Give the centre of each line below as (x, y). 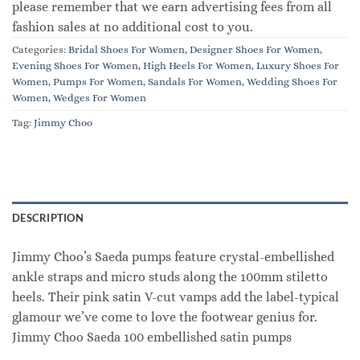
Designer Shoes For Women (255, 49)
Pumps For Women (98, 81)
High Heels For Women (197, 65)
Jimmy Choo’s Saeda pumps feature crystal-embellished (173, 256)
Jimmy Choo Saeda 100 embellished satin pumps (152, 337)
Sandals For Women (195, 81)
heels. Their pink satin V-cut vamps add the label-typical (176, 297)
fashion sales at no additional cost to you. (133, 27)
